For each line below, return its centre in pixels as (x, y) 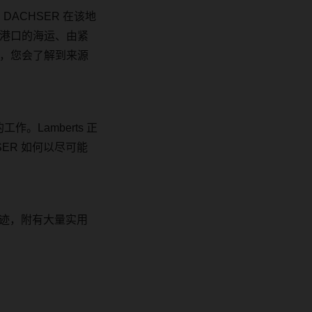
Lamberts (62, 127)
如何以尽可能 (54, 147)
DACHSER (33, 16)
